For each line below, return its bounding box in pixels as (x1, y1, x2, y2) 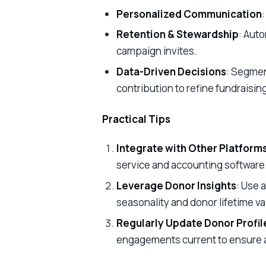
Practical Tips (102, 112, 170, 126)
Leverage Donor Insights (116, 178, 236, 192)
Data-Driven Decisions (116, 65, 226, 79)
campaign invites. (116, 44, 197, 58)
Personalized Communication (116, 7, 262, 21)
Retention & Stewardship (116, 27, 239, 42)
